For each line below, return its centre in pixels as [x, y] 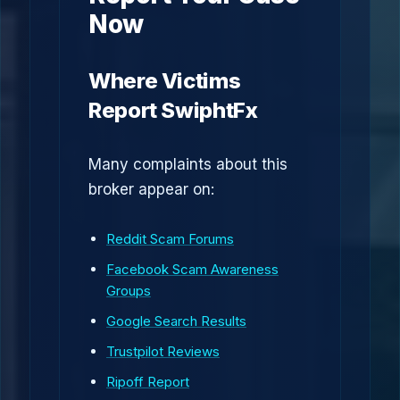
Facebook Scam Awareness [192, 269]
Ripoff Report [148, 382]
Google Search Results [176, 321]
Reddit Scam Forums [170, 239]
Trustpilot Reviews [163, 351]
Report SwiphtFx [173, 110]
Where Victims [165, 81]
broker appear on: [151, 189]
